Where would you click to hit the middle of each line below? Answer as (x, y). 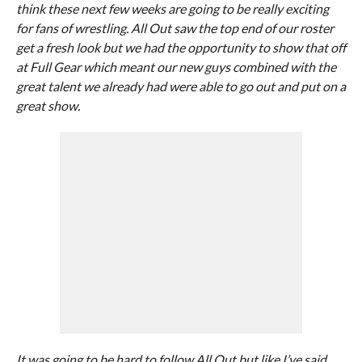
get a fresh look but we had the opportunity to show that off (181, 47)
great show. (48, 105)
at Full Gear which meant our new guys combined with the (176, 67)
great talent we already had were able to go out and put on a (181, 86)
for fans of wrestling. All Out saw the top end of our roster (175, 28)
